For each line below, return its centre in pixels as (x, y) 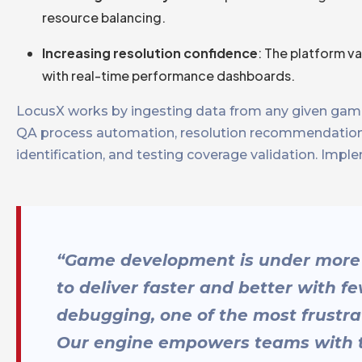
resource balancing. (104, 18)
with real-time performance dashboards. (168, 76)
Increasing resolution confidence (150, 53)
